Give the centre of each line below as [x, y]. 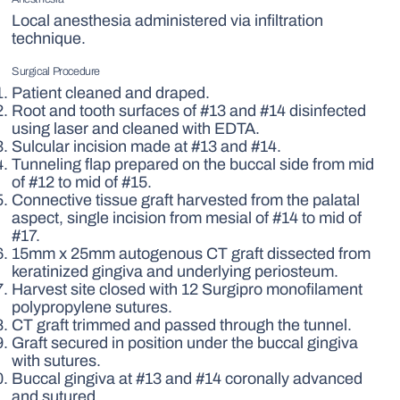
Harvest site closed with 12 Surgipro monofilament [187, 290]
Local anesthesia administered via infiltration [168, 21]
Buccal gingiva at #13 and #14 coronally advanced [187, 379]
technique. [49, 39]
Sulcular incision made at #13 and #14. [147, 147]
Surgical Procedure [56, 72]
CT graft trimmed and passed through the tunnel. [182, 325]
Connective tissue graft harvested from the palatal [186, 200]
